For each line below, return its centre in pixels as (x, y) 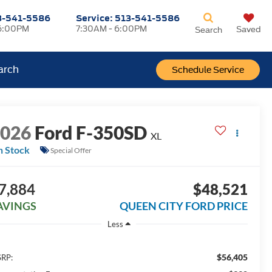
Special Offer (71, 150)
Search (208, 30)
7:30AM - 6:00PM (112, 29)
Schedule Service (208, 70)
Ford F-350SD (91, 133)
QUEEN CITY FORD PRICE (183, 206)
